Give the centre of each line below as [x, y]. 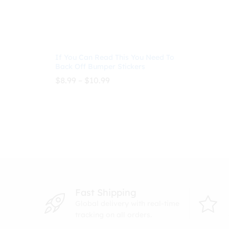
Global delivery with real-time [127, 203]
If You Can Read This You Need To [115, 57]
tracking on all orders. [113, 214]
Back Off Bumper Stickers [100, 66]
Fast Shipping [106, 192]
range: [122, 88]
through [125, 104]
